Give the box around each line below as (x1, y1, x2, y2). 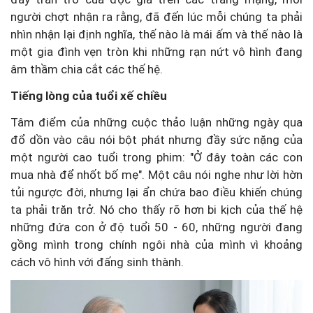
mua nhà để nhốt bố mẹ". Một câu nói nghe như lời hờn (10, 167, 303, 182)
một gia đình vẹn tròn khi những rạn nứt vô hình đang (10, 44, 303, 59)
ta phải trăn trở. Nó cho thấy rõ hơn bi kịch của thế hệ (10, 202, 303, 217)
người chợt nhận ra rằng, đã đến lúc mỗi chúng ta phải (10, 9, 303, 24)
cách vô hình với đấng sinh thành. (10, 254, 184, 269)
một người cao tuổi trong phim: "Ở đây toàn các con (10, 150, 303, 164)
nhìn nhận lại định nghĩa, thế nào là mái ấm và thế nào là (10, 27, 303, 41)
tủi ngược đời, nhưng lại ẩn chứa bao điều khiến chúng (10, 184, 303, 199)
